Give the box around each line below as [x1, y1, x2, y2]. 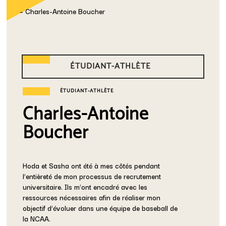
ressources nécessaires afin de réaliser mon [23, 191, 161, 203]
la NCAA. [23, 212, 51, 224]
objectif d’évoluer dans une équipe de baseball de [23, 202, 178, 213]
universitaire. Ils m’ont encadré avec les [23, 181, 148, 192]
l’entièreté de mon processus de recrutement [23, 170, 161, 182]
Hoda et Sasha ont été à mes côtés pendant [23, 159, 160, 171]
